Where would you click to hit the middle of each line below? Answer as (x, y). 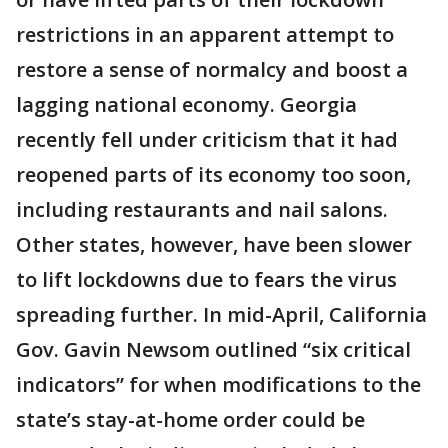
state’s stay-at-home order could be (190, 419)
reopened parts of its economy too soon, (213, 174)
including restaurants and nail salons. (204, 209)
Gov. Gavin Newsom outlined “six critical (213, 349)
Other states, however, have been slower (214, 244)
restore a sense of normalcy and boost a (212, 69)
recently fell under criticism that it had (207, 139)
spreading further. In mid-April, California (221, 314)
